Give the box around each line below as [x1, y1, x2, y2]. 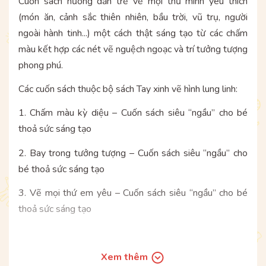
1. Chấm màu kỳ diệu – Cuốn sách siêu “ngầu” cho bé [18, 106, 248, 120]
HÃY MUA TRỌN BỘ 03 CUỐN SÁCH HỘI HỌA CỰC [18, 250, 248, 264]
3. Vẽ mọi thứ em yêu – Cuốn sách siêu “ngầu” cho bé [18, 186, 248, 199]
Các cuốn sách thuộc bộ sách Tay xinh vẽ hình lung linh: [18, 82, 237, 96]
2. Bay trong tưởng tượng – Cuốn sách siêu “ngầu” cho [18, 146, 248, 160]
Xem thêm [101, 251, 150, 264]
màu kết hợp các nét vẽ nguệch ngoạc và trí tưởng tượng [18, 42, 248, 56]
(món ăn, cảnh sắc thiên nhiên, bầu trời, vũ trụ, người [18, 10, 248, 24]
